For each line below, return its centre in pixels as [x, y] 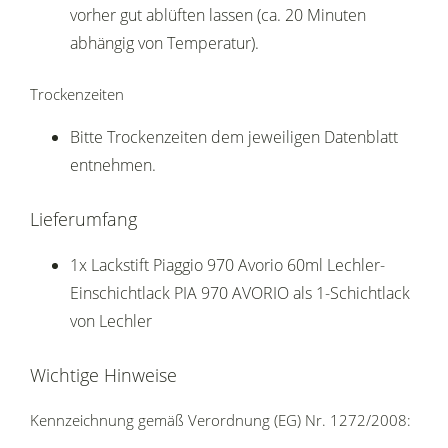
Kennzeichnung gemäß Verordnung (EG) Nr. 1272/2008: [220, 420]
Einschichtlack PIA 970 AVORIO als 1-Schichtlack [240, 293]
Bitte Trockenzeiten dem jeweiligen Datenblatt [234, 137]
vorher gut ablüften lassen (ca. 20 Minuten [218, 15]
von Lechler [111, 321]
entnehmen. [113, 165]
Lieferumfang [83, 219]
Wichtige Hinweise [103, 375]
